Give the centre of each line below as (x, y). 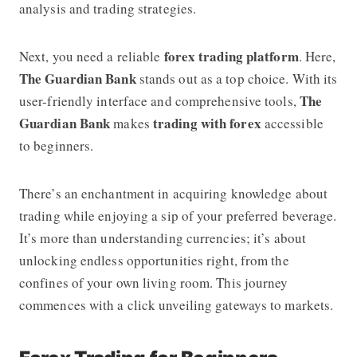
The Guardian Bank (77, 78)
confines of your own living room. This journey (153, 282)
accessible (292, 123)
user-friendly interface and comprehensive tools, (159, 100)
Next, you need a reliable (91, 56)
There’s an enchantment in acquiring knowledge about (173, 193)
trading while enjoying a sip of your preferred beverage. (178, 215)
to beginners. (56, 145)
